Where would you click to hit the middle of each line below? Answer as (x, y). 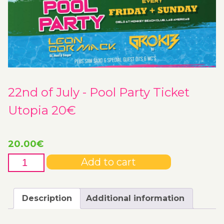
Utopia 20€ (42, 110)
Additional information (135, 198)
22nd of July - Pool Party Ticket (99, 92)
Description (47, 198)
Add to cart (109, 162)
